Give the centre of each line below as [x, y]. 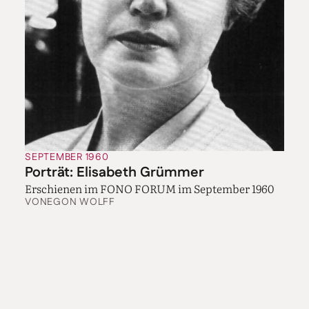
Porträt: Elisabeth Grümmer [114, 172]
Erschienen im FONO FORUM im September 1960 [149, 188]
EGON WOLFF [81, 202]
